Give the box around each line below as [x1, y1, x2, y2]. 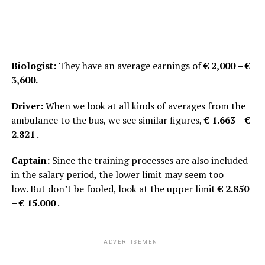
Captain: [11, 153, 50, 167]
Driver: [11, 99, 43, 112]
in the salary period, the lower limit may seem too [11, 167, 224, 181]
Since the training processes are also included [49, 153, 248, 167]
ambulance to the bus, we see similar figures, [11, 113, 204, 127]
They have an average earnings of [56, 59, 203, 72]
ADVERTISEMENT [103, 238, 162, 245]
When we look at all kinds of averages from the [43, 99, 245, 112]
